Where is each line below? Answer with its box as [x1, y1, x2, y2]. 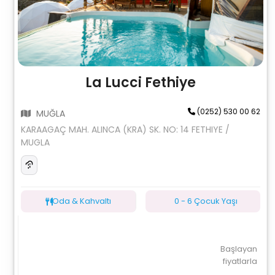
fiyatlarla [222, 255, 257, 267]
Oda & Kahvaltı [52, 195, 112, 207]
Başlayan [220, 243, 257, 255]
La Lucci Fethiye [85, 73, 196, 92]
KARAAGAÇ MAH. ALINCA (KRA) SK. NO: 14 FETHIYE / [21, 123, 230, 136]
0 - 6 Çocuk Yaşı [174, 195, 238, 207]
